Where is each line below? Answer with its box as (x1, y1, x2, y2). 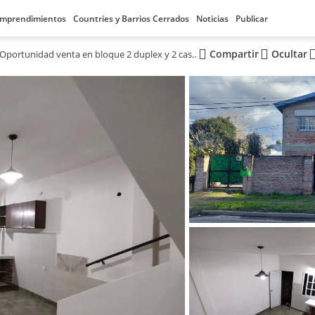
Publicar (236, 13, 268, 25)
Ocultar (271, 47, 307, 60)
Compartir (209, 47, 259, 60)
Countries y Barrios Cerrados (73, 13, 189, 25)
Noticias (196, 13, 229, 25)
